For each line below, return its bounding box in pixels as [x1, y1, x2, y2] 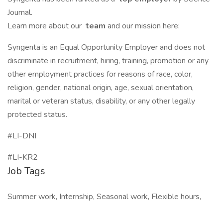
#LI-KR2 [7, 152, 38, 163]
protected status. [7, 109, 67, 120]
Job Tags [7, 164, 45, 178]
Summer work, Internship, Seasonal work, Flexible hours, [7, 191, 201, 202]
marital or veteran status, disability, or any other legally [7, 96, 195, 107]
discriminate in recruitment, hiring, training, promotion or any [7, 55, 209, 66]
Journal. [7, 7, 32, 18]
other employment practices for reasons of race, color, [7, 69, 193, 80]
